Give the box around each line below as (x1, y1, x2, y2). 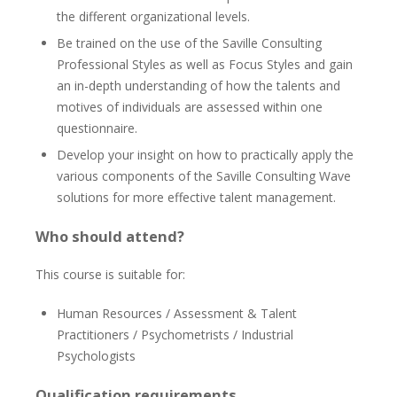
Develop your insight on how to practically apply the (57, 146, 354, 163)
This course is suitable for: (35, 266, 185, 283)
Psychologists (57, 347, 136, 364)
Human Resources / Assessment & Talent (57, 305, 297, 322)
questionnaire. (57, 120, 137, 136)
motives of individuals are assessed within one (57, 98, 323, 115)
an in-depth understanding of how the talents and (57, 77, 340, 94)
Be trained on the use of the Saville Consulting (57, 35, 322, 51)
